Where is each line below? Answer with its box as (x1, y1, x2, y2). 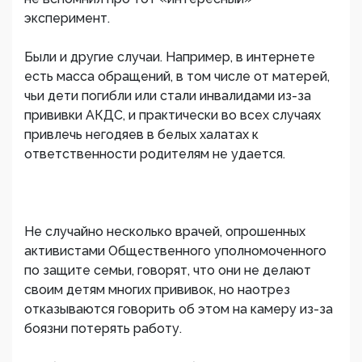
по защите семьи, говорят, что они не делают (24, 263, 311, 279)
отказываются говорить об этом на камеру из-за (24, 301, 333, 318)
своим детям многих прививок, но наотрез (24, 282, 290, 298)
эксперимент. (24, 11, 110, 27)
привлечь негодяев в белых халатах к (24, 127, 259, 143)
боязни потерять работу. (24, 321, 182, 337)
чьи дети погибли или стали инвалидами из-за (24, 88, 311, 104)
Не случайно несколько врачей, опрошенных (24, 224, 305, 240)
